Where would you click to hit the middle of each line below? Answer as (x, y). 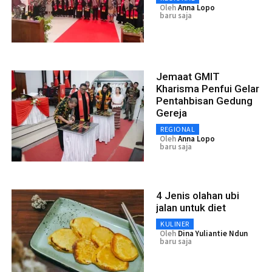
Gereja (172, 113)
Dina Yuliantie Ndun (213, 233)
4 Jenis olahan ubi (198, 195)
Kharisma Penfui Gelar (208, 88)
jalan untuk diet (191, 207)
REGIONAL (178, 129)
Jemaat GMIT (188, 76)
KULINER (175, 223)
